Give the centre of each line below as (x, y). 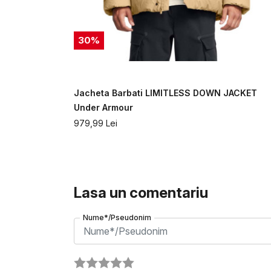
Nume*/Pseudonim (117, 218)
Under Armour (103, 108)
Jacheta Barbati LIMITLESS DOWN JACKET (165, 93)
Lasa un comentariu (141, 193)
